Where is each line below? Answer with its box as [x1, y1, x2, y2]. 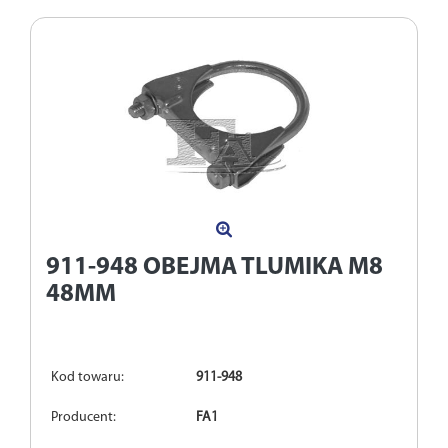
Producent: [51, 410, 116, 426]
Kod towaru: [51, 370, 124, 386]
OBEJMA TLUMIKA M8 [143, 255, 383, 281]
